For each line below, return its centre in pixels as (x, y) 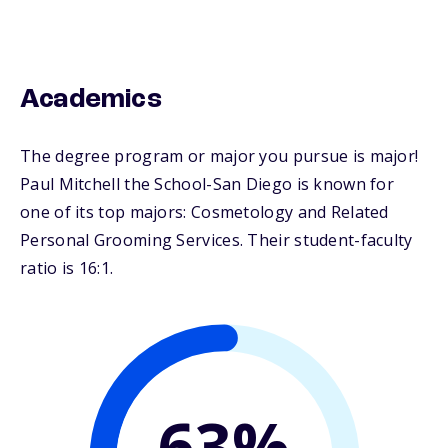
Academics (91, 100)
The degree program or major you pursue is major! (219, 156)
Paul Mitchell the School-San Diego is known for (207, 184)
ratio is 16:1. (67, 268)
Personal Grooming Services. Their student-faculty (216, 240)
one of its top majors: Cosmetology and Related (204, 212)
